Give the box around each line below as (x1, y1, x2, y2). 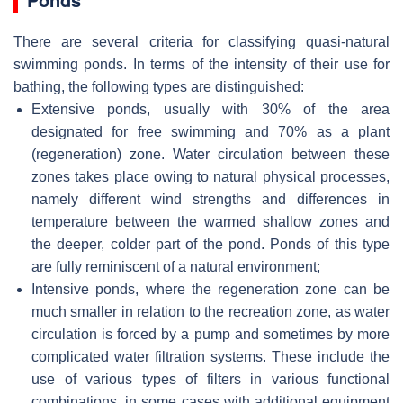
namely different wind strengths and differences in (31, 192, 390, 208)
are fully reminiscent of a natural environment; (31, 259, 320, 275)
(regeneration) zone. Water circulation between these (31, 147, 390, 163)
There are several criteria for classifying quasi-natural (13, 34, 390, 50)
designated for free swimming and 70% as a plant (31, 124, 390, 140)
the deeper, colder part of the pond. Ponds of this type (31, 237, 390, 253)
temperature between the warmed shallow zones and (31, 214, 390, 230)
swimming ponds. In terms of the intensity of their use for (13, 57, 390, 73)
